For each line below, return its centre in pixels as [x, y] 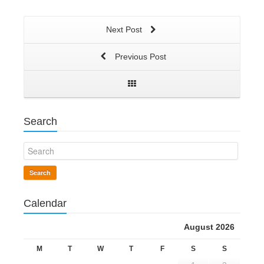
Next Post [125, 29]
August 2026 [209, 227]
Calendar [45, 203]
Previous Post [139, 57]
